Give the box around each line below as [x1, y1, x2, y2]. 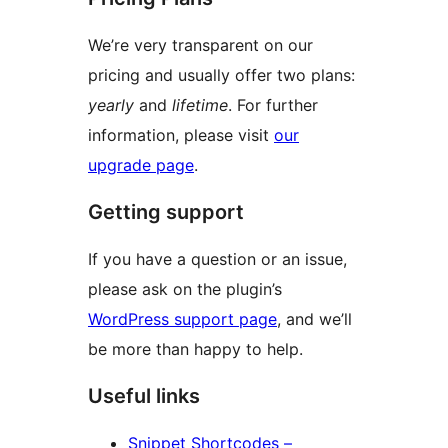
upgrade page [88, 154, 194, 175]
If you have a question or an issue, [88, 248, 347, 269]
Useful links [88, 383, 200, 408]
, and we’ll [277, 308, 352, 329]
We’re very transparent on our [88, 34, 313, 55]
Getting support [88, 199, 244, 224]
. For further [228, 94, 318, 115]
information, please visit [88, 124, 274, 145]
